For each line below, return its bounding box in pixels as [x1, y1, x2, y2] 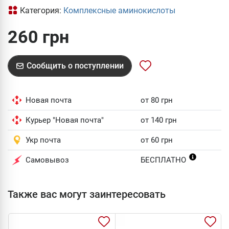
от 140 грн [141, 116, 177, 125]
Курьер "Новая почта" [26, 116, 104, 125]
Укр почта [26, 135, 61, 145]
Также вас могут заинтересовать [8, 188, 166, 200]
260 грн [8, 27, 69, 47]
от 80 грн [141, 96, 173, 105]
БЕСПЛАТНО [141, 155, 188, 165]
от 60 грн [141, 135, 173, 145]
